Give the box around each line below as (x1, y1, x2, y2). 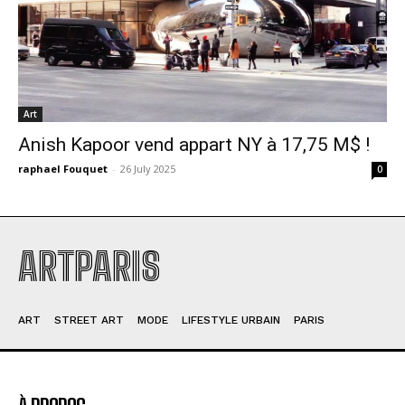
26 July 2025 (120, 162, 175, 176)
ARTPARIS (18, 244, 160, 290)
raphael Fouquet (18, 162, 108, 176)
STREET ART (54, 314, 124, 327)
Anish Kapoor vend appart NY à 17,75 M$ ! (18, 134, 370, 156)
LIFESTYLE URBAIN (182, 314, 280, 327)
